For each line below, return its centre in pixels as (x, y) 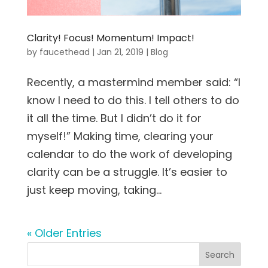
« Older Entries (64, 233)
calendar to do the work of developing (129, 154)
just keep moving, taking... (94, 190)
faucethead (64, 52)
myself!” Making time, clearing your (120, 136)
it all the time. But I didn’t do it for (114, 118)
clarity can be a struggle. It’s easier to (127, 172)
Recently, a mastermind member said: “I (133, 83)
